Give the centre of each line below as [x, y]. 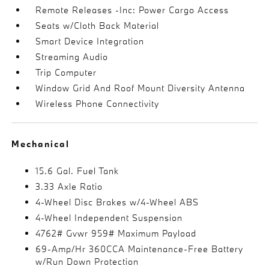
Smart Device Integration [90, 41]
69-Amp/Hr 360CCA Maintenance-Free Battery [140, 249]
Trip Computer [66, 72]
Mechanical [41, 144]
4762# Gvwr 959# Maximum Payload [116, 233]
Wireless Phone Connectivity [98, 103]
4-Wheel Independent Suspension [109, 217]
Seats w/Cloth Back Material [98, 25]
